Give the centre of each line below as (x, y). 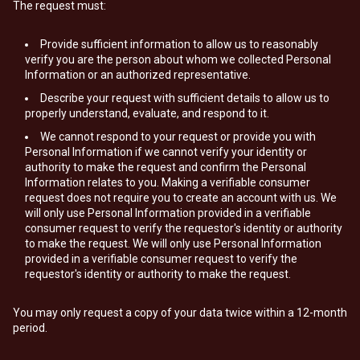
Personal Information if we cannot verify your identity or (166, 152)
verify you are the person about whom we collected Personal (178, 59)
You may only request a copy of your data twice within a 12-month (180, 313)
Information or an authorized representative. (138, 75)
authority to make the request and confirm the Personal (166, 167)
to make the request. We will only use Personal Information (173, 243)
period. (30, 328)
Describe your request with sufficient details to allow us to (185, 98)
